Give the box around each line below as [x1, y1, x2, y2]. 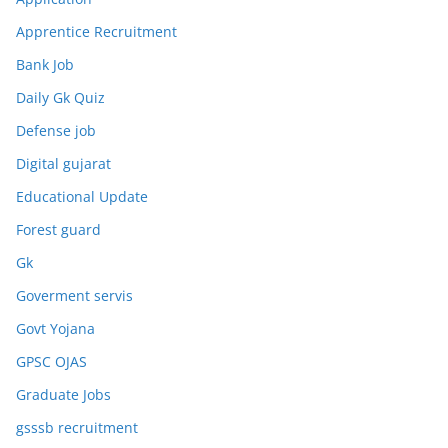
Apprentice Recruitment [16, 22, 177, 42]
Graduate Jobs [16, 385, 111, 405]
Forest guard [16, 220, 101, 240]
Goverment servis [16, 286, 133, 306]
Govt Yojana [16, 319, 95, 339]
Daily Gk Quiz [16, 88, 105, 108]
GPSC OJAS [16, 352, 87, 372]
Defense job [16, 121, 96, 141]
